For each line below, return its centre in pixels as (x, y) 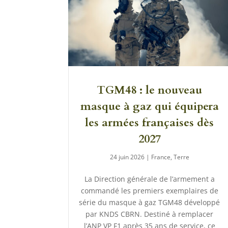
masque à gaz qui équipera (149, 107)
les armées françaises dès (150, 123)
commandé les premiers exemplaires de (149, 191)
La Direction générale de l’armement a (149, 179)
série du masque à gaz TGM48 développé (150, 203)
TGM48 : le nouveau (150, 90)
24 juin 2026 (127, 157)
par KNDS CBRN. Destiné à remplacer (150, 214)
